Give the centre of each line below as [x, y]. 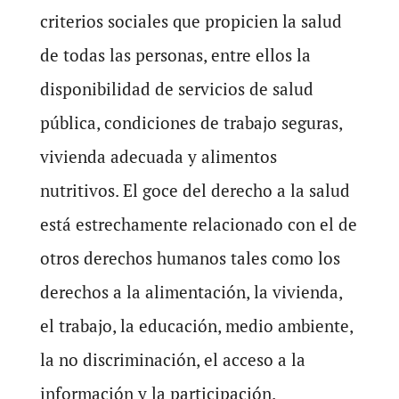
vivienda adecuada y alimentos [158, 156]
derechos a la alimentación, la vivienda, [191, 292]
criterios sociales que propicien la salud [191, 21]
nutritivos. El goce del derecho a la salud [195, 190]
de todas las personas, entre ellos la [175, 55]
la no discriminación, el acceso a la [172, 359]
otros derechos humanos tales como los [190, 258]
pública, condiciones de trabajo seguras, [191, 122]
